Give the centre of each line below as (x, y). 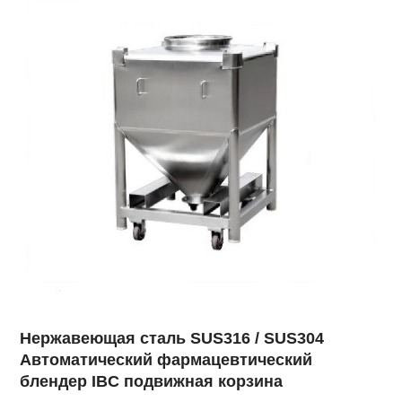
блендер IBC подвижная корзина (152, 381)
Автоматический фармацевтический (166, 359)
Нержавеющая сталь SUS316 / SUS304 (172, 338)
